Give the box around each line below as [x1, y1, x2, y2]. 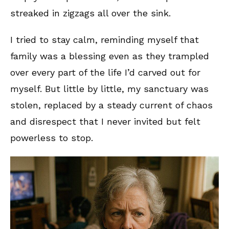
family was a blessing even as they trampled [10, 50, 209, 61]
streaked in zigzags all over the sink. [10, 7, 177, 18]
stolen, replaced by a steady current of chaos [10, 99, 213, 110]
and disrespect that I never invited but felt [10, 116, 200, 127]
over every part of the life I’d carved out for [10, 66, 200, 78]
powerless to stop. [10, 132, 93, 143]
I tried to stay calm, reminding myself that [10, 34, 199, 45]
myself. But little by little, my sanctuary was [10, 83, 209, 94]
